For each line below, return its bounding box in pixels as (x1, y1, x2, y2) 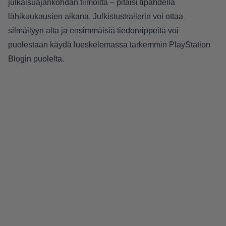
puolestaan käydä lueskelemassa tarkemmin (8, 40, 169, 49)
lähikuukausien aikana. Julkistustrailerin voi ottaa (8, 12, 183, 21)
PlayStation (169, 40, 210, 49)
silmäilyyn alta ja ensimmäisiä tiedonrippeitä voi (8, 26, 179, 35)
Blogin (8, 54, 31, 64)
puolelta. (31, 54, 64, 64)
